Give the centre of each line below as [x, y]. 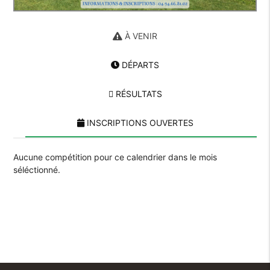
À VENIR [140, 36]
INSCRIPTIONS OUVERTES [139, 122]
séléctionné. [37, 169]
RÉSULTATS [137, 93]
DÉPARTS [139, 64]
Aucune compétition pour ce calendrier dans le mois [115, 157]
